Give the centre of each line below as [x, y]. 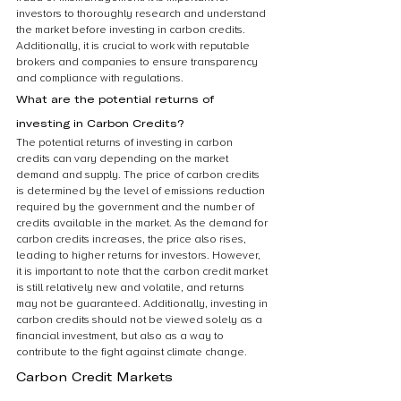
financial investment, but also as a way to [121, 336]
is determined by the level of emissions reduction [142, 191]
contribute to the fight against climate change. [132, 352]
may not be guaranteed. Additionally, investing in [143, 304]
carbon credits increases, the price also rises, [132, 239]
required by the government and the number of [137, 207]
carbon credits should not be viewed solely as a [141, 320]
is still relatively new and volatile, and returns [132, 288]
